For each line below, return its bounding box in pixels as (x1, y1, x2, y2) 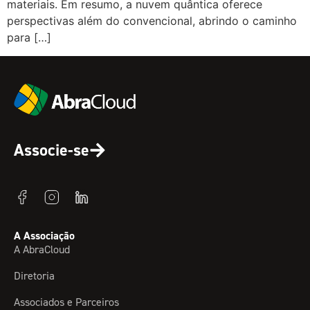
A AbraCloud (14, 241, 70, 257)
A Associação (14, 228, 75, 243)
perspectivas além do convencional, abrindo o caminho (7, 14, 297, 28)
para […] (7, 30, 51, 45)
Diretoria (14, 268, 55, 283)
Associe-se (14, 139, 89, 162)
